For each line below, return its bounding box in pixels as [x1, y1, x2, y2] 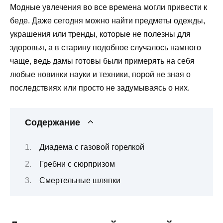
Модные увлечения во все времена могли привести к [10, 2, 207, 11]
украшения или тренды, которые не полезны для [10, 29, 191, 38]
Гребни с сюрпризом [39, 159, 115, 168]
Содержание [25, 117, 80, 127]
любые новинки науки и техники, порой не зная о [10, 70, 191, 79]
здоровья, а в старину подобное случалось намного [10, 43, 201, 52]
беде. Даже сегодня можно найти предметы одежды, [10, 16, 205, 25]
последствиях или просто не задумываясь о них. [10, 83, 190, 92]
